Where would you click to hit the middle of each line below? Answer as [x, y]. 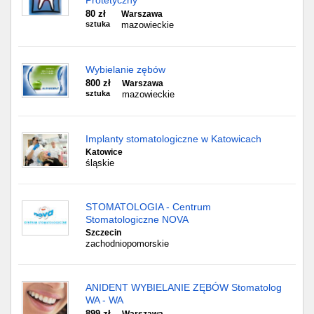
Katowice [104, 152]
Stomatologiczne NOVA [137, 219]
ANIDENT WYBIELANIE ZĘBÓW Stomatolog [184, 287]
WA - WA [104, 300]
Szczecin [103, 233]
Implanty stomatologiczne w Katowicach [173, 139]
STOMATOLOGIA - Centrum [148, 207]
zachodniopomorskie [127, 244]
